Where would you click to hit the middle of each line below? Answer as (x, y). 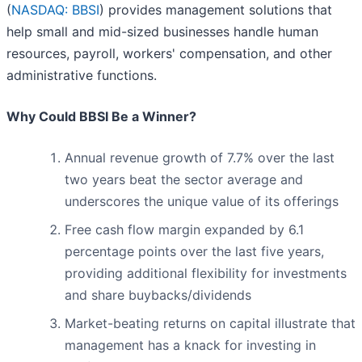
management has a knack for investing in (190, 345)
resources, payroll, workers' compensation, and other (169, 54)
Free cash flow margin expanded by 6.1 (184, 230)
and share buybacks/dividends (158, 295)
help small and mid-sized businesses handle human (162, 32)
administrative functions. (82, 76)
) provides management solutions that (216, 10)
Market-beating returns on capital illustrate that (210, 324)
